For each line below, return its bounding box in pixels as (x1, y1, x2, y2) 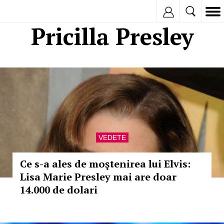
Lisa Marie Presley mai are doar (20, 170, 176, 183)
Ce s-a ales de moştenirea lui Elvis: (20, 157, 190, 170)
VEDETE (98, 133, 126, 141)
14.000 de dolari (20, 183, 97, 196)
